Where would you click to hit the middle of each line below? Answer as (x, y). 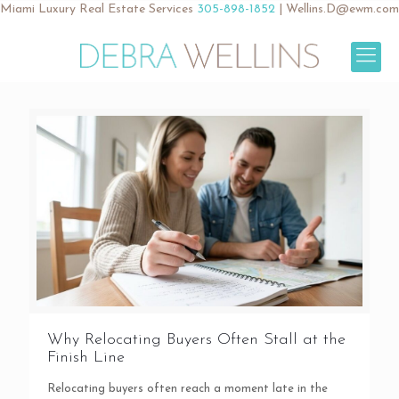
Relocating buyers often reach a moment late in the (187, 388)
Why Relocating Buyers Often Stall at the (196, 339)
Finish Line (86, 357)
